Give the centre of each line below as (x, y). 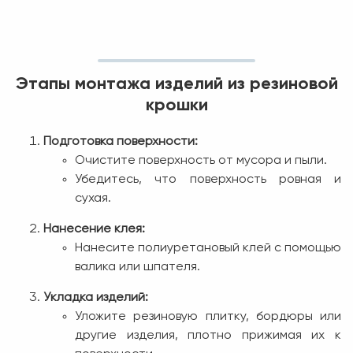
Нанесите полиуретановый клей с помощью (208, 248)
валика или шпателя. (137, 267)
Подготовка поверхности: (121, 141)
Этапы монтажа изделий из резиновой (176, 84)
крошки (176, 105)
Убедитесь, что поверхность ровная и (208, 179)
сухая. (93, 198)
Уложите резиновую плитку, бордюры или (208, 316)
